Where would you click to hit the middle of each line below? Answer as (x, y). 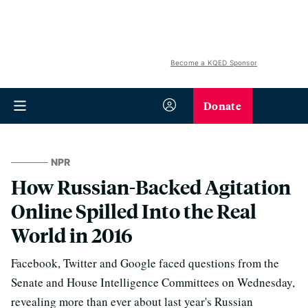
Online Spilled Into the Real (134, 211)
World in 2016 (72, 235)
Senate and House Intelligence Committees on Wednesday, (153, 282)
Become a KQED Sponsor (213, 63)
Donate (222, 106)
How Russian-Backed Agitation (151, 187)
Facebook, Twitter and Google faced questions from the (145, 263)
